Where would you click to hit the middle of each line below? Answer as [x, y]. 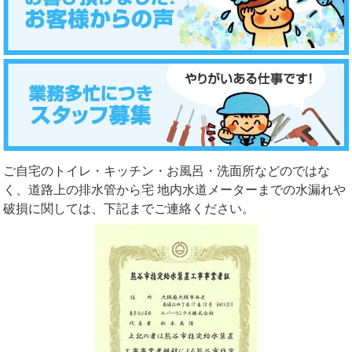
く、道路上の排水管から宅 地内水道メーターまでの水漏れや [175, 190]
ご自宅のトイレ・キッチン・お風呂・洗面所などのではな [167, 171]
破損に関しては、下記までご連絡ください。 [129, 209]
